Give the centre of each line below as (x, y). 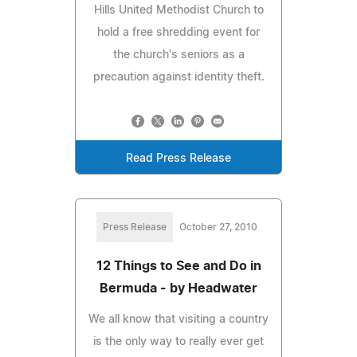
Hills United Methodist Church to (178, 10)
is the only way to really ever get (178, 341)
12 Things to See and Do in (178, 266)
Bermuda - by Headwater (178, 288)
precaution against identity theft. (178, 77)
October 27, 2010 (218, 227)
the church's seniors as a (178, 55)
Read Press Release (178, 158)
